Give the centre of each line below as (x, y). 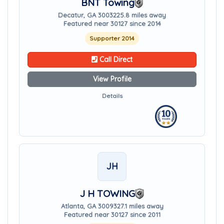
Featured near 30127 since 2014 (112, 23)
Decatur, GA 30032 (87, 15)
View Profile (112, 79)
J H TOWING (107, 193)
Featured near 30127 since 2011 (112, 214)
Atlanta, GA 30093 (89, 206)
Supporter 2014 (112, 38)
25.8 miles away (141, 15)
